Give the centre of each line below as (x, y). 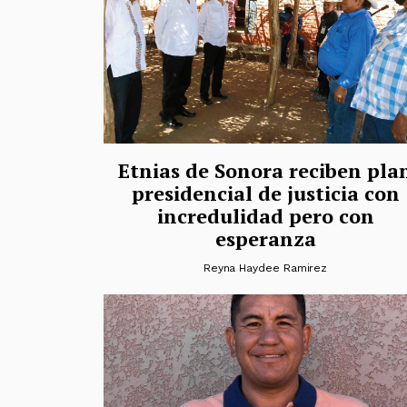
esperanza (265, 238)
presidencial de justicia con (265, 193)
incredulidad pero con (265, 215)
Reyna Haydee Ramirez (265, 268)
